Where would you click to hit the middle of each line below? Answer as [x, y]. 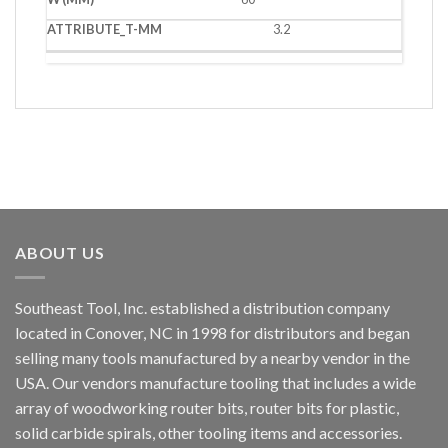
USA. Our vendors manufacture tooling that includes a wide [215, 382]
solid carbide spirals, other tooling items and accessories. [208, 432]
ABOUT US [60, 253]
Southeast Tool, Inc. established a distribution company [202, 307]
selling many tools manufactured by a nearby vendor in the [212, 357]
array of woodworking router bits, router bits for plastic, [207, 407]
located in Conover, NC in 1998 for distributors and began [212, 332]
